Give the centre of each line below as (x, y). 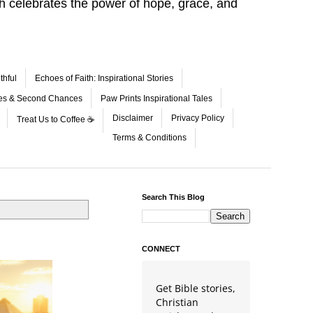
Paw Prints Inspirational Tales (156, 98)
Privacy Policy (198, 118)
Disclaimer (133, 118)
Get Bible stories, (196, 288)
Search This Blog (173, 197)
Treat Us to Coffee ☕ (56, 119)
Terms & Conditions (150, 138)
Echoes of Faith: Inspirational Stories (104, 79)
